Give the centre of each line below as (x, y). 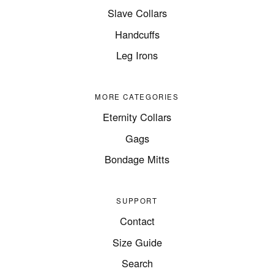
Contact (137, 221)
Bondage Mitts (137, 159)
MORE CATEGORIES (137, 97)
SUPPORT (137, 201)
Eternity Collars (137, 117)
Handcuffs (137, 34)
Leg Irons (137, 55)
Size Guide (137, 242)
